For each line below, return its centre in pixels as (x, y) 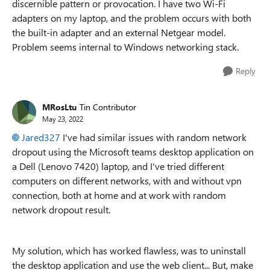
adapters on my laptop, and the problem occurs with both (132, 18)
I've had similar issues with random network (153, 137)
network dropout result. (61, 209)
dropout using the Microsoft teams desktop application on (133, 152)
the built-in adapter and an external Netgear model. (119, 32)
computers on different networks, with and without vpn (127, 181)
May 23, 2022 (63, 118)
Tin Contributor (108, 107)
